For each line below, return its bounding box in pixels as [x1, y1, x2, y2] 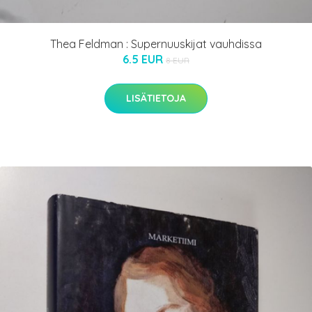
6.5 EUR [123, 52, 166, 66]
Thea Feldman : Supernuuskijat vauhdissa [50, 36, 262, 51]
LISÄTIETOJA [126, 91, 186, 104]
